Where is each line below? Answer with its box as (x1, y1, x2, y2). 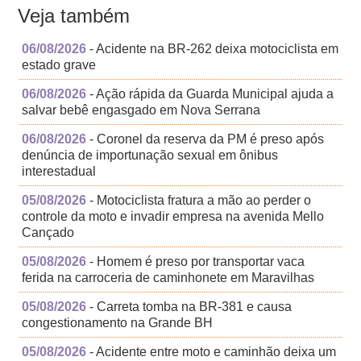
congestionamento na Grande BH (22, 316, 214, 330)
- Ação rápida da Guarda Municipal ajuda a (86, 87, 334, 102)
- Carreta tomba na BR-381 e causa (86, 300, 293, 314)
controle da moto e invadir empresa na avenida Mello (22, 210, 325, 224)
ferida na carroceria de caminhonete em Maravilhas (22, 271, 315, 285)
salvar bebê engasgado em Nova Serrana (22, 103, 261, 118)
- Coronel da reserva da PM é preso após (86, 132, 325, 147)
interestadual (22, 164, 97, 179)
